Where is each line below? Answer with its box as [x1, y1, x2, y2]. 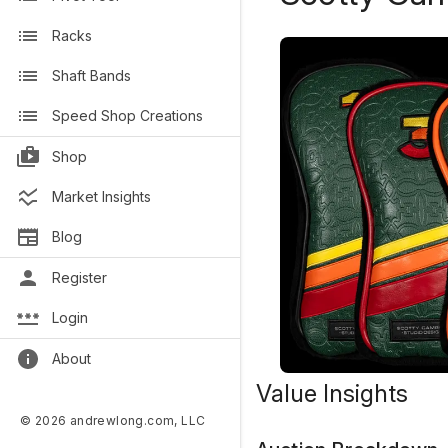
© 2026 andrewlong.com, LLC [20, 413, 206, 428]
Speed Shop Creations [52, 107, 203, 124]
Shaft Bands [52, 67, 131, 84]
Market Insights [52, 188, 151, 205]
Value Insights [256, 378, 408, 408]
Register [52, 269, 107, 286]
